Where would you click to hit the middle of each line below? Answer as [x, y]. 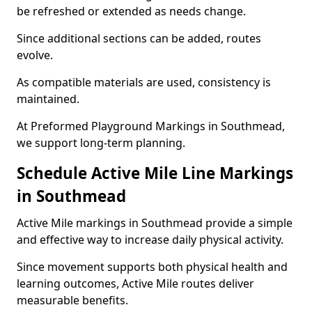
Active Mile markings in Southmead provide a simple [155, 223]
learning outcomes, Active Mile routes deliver [135, 283]
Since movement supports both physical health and [152, 267]
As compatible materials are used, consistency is [144, 82]
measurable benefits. [72, 300]
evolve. [35, 55]
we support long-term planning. [101, 143]
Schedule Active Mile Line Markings [155, 173]
